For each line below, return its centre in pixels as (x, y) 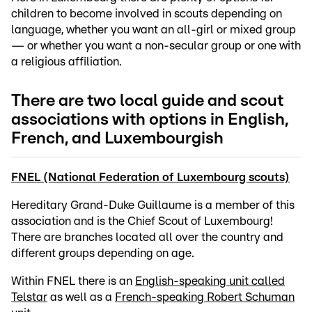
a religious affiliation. (67, 62)
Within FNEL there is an (73, 281)
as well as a (81, 297)
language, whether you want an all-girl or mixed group (154, 30)
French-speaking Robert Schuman (205, 297)
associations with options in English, (150, 120)
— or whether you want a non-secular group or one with (156, 46)
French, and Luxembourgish (117, 139)
